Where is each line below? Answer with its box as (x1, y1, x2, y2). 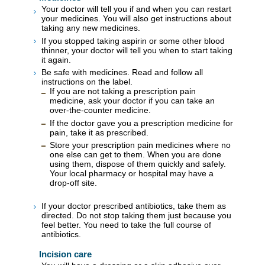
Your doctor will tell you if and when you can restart (41, 4, 231, 14)
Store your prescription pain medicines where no (50, 140, 231, 150)
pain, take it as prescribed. (50, 127, 148, 137)
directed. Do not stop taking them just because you (41, 210, 231, 220)
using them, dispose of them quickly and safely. (50, 159, 226, 169)
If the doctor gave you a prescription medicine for (50, 118, 233, 128)
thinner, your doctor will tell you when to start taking (41, 45, 232, 55)
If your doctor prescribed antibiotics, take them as (41, 201, 226, 211)
